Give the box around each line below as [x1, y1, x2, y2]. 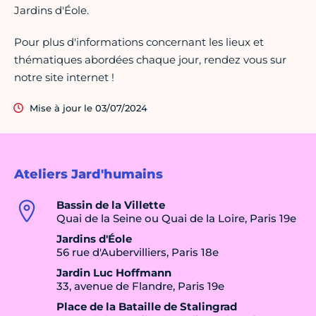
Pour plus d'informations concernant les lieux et [14, 35, 264, 49]
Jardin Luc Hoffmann [56, 266, 171, 280]
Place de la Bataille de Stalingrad [56, 300, 237, 314]
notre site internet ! [14, 71, 114, 85]
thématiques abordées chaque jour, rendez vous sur [14, 53, 286, 67]
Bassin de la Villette [56, 198, 165, 212]
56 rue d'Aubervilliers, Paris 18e [56, 245, 219, 260]
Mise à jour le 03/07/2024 [30, 102, 147, 114]
